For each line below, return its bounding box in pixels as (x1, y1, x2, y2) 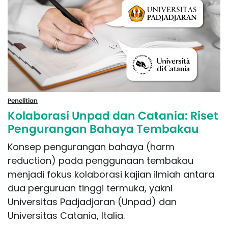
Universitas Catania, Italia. (8, 209, 125, 222)
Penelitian (8, 96, 38, 105)
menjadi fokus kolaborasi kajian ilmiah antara (8, 167, 214, 181)
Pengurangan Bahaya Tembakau (8, 121, 199, 137)
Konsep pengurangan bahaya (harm (8, 140, 175, 153)
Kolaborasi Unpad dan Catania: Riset (8, 107, 218, 124)
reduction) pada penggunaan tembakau (8, 154, 193, 167)
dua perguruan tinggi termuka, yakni (8, 181, 173, 194)
